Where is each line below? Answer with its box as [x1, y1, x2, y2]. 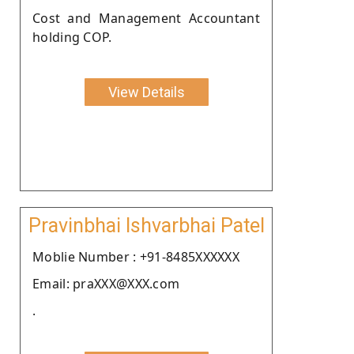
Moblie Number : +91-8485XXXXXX [32, 247, 239, 265]
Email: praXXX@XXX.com [32, 274, 180, 292]
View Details [107, 83, 185, 100]
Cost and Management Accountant [32, 9, 260, 27]
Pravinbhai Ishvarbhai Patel [28, 213, 265, 237]
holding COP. [32, 28, 112, 46]
